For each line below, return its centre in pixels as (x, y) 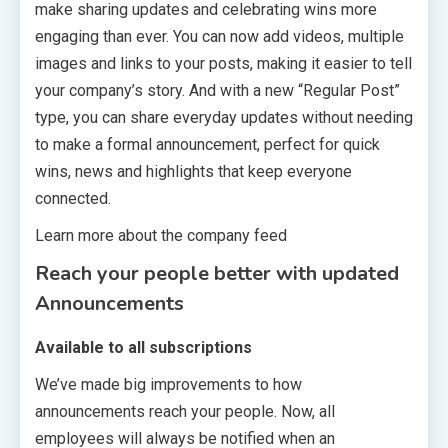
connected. (73, 198)
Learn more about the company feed (161, 235)
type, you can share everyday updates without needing (224, 117)
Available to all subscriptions (143, 347)
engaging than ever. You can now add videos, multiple (219, 36)
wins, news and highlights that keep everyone (193, 171)
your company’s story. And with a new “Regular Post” (217, 90)
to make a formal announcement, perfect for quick (207, 144)
